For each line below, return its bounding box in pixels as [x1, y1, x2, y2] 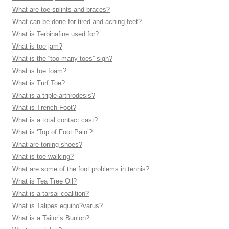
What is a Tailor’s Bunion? [12, 214, 89, 222]
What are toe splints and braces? [12, 6, 110, 13]
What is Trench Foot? [12, 104, 76, 111]
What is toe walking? [12, 153, 74, 161]
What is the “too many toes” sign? [12, 55, 112, 62]
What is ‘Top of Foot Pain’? [12, 128, 93, 136]
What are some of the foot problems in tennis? [12, 165, 149, 173]
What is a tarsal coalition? [12, 190, 89, 197]
